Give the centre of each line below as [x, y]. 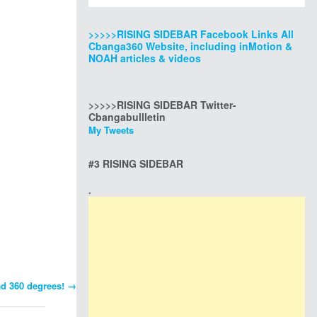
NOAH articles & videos [145, 58]
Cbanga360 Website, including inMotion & [190, 46]
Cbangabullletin [127, 117]
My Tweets [111, 130]
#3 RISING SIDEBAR [136, 163]
